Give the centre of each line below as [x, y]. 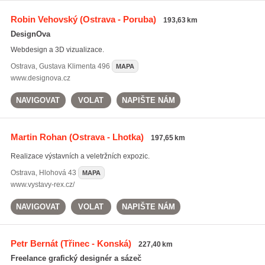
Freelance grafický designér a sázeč [76, 258]
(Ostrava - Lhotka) [105, 137]
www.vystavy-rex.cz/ [42, 185]
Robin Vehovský [44, 19]
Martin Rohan [38, 137]
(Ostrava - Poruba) [117, 19]
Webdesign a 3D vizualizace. [57, 50]
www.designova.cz [40, 78]
